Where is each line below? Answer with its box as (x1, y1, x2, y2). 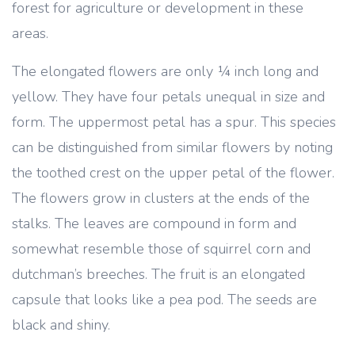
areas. (12, 24, 48, 43)
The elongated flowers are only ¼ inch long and (12, 62, 319, 81)
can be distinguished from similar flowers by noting (12, 138, 333, 157)
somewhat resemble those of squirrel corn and (12, 239, 311, 258)
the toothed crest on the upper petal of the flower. (12, 163, 334, 182)
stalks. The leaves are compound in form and (12, 214, 296, 233)
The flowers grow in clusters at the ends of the (12, 189, 310, 208)
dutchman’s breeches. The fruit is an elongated (12, 265, 305, 284)
